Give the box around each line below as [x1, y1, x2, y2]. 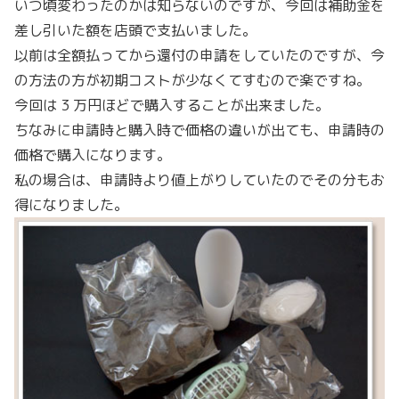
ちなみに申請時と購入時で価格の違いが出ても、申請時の [14, 119, 385, 140]
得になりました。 [14, 194, 128, 215]
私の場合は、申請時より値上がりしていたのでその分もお [14, 169, 385, 190]
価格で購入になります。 [14, 144, 171, 165]
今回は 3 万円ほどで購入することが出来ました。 [14, 94, 330, 115]
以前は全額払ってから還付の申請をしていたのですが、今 [14, 45, 385, 65]
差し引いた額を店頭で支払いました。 [14, 20, 256, 40]
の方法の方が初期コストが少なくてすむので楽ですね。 [14, 69, 370, 90]
